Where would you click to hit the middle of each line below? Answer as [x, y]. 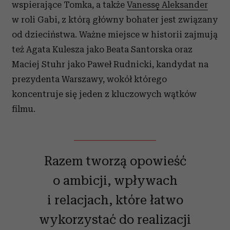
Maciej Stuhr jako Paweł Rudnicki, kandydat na [110, 64]
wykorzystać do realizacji [115, 219]
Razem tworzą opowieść [115, 160]
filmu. [24, 109]
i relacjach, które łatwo [115, 199]
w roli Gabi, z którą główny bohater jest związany [115, 19]
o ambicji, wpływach [115, 180]
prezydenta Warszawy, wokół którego [89, 79]
